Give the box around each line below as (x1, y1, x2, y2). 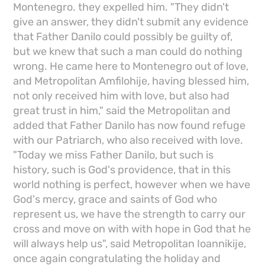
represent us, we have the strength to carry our (13, 208, 246, 221)
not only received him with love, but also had (13, 89, 230, 103)
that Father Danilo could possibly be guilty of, (13, 30, 233, 44)
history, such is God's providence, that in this (13, 163, 231, 177)
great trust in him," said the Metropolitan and (13, 104, 231, 118)
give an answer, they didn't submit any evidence (13, 15, 249, 29)
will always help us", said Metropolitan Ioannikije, (13, 237, 247, 251)
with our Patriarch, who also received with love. (13, 134, 244, 147)
